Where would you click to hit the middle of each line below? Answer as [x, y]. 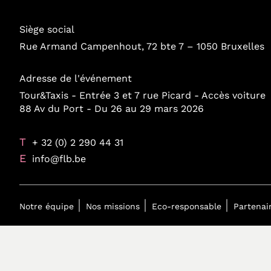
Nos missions [113, 206]
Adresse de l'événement [76, 78]
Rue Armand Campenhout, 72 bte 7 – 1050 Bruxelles [142, 46]
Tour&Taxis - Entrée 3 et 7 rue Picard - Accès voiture [142, 95]
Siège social [47, 29]
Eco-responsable [187, 206]
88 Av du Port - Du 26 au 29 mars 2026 [112, 109]
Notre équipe [47, 206]
